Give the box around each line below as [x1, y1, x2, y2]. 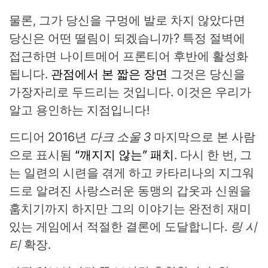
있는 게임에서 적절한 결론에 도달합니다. [9, 220, 230, 234]
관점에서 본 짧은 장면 [51, 67, 167, 82]
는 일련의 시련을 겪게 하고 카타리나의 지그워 [9, 166, 254, 181]
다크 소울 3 [90, 130, 151, 145]
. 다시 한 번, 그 [174, 148, 252, 163]
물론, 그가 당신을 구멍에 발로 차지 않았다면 [9, 13, 245, 28]
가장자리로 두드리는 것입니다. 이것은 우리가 [9, 85, 251, 100]
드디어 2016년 [9, 130, 90, 145]
